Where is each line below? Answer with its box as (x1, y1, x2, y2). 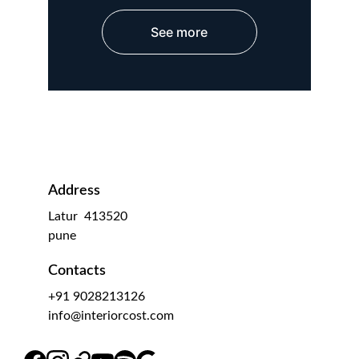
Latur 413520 (48, 210, 127, 223)
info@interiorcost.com (48, 309, 174, 322)
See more (151, 24, 208, 40)
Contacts (48, 264, 106, 278)
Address (48, 184, 100, 198)
